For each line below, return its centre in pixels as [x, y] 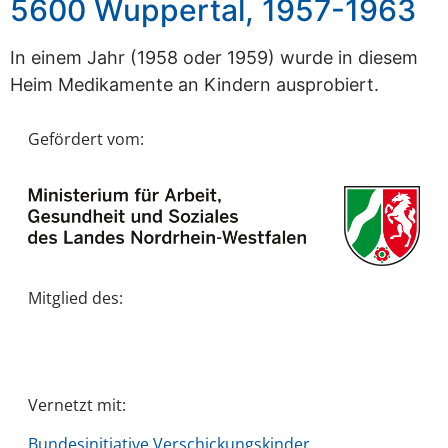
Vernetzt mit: [76, 404]
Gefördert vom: [85, 138]
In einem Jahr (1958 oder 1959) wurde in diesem [214, 57]
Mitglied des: [75, 298]
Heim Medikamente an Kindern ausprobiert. [194, 84]
